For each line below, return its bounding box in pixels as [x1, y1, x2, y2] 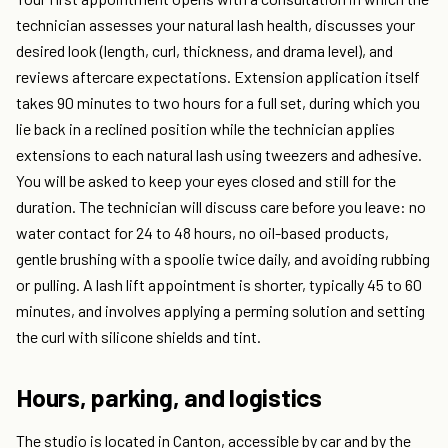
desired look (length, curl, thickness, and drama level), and [16, 41, 393, 61]
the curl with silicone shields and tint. [16, 327, 261, 347]
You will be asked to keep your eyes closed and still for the [16, 171, 396, 191]
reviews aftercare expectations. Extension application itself [16, 67, 420, 87]
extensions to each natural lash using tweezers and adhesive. [16, 145, 422, 165]
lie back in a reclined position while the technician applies [16, 119, 395, 139]
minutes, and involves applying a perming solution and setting [16, 301, 425, 321]
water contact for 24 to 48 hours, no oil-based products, [16, 223, 389, 243]
